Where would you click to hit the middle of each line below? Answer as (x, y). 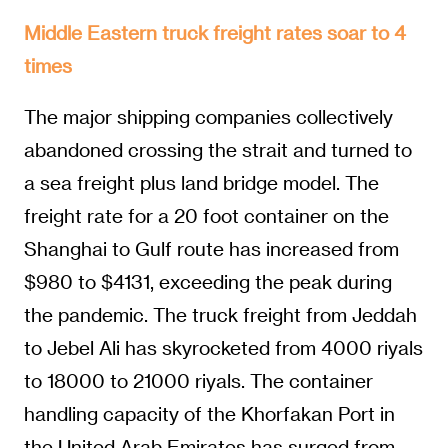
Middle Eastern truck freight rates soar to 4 (214, 32)
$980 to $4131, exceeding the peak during (207, 281)
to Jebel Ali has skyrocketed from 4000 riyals (223, 347)
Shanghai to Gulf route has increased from (211, 248)
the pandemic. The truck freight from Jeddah (220, 314)
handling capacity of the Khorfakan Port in (209, 413)
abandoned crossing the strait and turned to (217, 149)
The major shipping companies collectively (208, 116)
